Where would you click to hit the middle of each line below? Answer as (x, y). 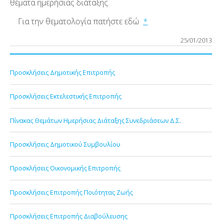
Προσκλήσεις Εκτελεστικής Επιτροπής (66, 96)
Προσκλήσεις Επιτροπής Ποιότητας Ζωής (71, 192)
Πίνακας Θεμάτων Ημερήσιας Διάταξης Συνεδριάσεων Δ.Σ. (95, 120)
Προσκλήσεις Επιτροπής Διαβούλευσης (69, 216)
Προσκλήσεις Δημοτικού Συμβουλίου (65, 144)
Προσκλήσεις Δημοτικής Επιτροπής (62, 73)
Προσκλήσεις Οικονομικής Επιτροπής (65, 168)
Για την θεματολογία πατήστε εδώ (77, 21)
